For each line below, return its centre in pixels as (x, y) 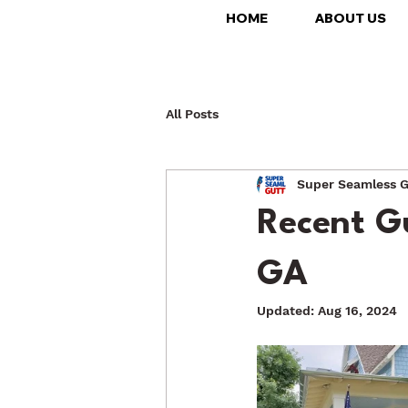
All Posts (192, 114)
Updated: (287, 310)
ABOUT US (351, 18)
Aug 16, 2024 (357, 310)
